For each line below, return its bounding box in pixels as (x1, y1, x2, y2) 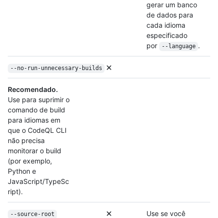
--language (161, 43, 196, 50)
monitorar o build (8, 146, 61, 155)
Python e (8, 167, 36, 176)
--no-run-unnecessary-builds (10, 65, 102, 72)
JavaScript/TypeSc (8, 177, 69, 186)
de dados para (146, 11, 193, 19)
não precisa (8, 136, 45, 145)
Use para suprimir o (8, 95, 70, 104)
